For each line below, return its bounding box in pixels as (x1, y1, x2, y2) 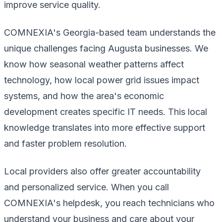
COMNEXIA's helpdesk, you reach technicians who (4, 197, 215, 208)
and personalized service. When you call (4, 181, 169, 192)
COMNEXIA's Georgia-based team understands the (4, 27, 216, 38)
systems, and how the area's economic (4, 90, 164, 101)
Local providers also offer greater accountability (4, 166, 201, 176)
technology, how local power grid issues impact (4, 74, 199, 85)
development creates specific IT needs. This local (4, 106, 207, 117)
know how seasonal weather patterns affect (4, 58, 184, 69)
